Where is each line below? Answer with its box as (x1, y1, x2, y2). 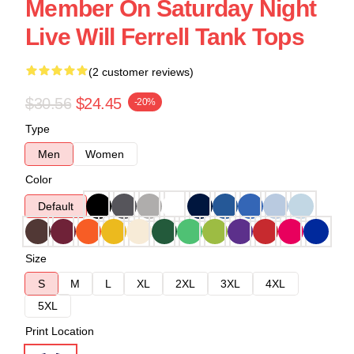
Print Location (25, 325, 94, 337)
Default (38, 200, 73, 213)
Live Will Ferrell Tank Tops (25, 24, 304, 50)
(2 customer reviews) (88, 66, 194, 78)
